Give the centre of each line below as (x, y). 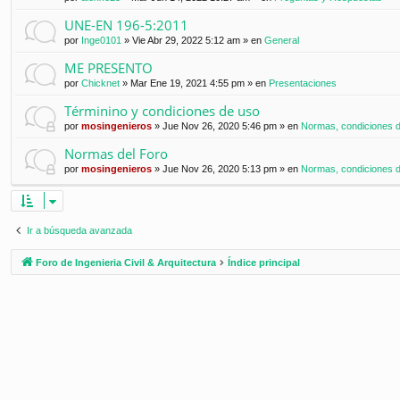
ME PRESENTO (108, 68)
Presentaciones (303, 83)
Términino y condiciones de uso (162, 111)
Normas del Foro (116, 154)
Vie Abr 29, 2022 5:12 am (186, 41)
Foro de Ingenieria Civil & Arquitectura (126, 263)
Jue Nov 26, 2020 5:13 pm (220, 169)
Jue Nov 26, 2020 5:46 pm (220, 126)
